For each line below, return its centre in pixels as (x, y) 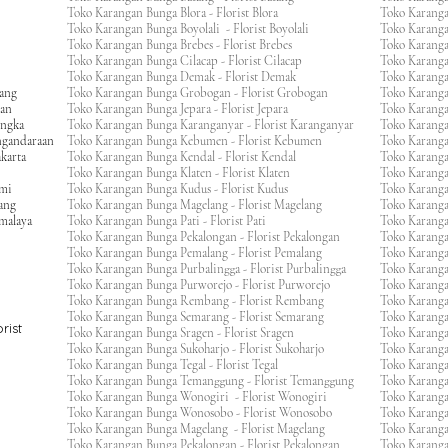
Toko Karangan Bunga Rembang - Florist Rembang (201, 301)
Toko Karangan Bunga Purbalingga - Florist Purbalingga (212, 269)
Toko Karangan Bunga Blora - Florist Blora (178, 13)
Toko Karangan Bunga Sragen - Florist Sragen (186, 333)
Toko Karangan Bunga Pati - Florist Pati (172, 221)
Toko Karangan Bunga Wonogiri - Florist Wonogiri (203, 397)
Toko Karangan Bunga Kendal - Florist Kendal (187, 157)
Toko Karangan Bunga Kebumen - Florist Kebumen (200, 141)
